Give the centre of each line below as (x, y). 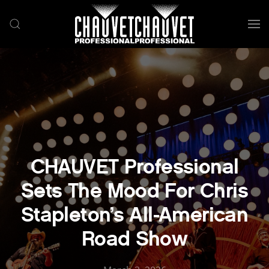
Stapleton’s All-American (134, 215)
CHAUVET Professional (134, 167)
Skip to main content (75, 35)
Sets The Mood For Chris (134, 191)
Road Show (134, 239)
